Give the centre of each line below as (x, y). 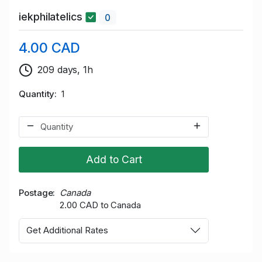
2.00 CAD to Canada (100, 205)
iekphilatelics (52, 17)
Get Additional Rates (67, 230)
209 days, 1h (65, 69)
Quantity (37, 94)
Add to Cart (114, 159)
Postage (36, 192)
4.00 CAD (50, 47)
